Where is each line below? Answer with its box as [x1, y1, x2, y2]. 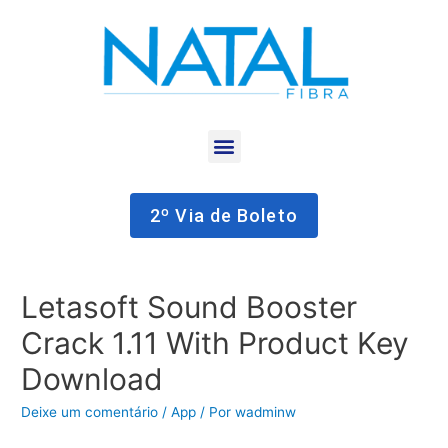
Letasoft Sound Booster [21, 288, 358, 325]
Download [21, 360, 164, 397]
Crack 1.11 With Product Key [21, 324, 410, 361]
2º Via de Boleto [150, 204, 298, 226]
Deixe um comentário [21, 403, 159, 420]
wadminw [235, 403, 297, 420]
